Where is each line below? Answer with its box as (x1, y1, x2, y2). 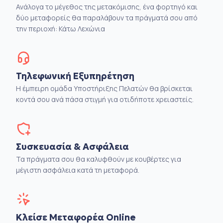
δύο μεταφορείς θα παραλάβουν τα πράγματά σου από (16, 13, 198, 22)
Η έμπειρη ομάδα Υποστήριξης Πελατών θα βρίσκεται (16, 84, 193, 93)
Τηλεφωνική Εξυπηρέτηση (16, 70, 134, 82)
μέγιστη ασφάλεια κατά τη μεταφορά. (16, 165, 139, 175)
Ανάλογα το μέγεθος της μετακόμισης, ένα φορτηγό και (16, 2, 198, 11)
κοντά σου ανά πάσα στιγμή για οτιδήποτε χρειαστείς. (16, 95, 194, 104)
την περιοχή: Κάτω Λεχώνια (16, 24, 105, 33)
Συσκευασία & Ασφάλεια (16, 141, 129, 152)
